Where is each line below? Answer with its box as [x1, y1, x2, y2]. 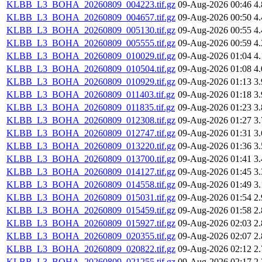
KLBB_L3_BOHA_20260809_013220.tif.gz [6, 141, 175, 151]
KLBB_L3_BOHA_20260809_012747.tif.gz [6, 128, 175, 139]
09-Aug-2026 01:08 [178, 64, 251, 74]
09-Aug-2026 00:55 [178, 25, 251, 36]
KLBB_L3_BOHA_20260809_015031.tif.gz [6, 192, 175, 203]
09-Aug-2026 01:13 [178, 77, 251, 87]
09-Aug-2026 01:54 [178, 192, 251, 203]
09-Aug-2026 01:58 [178, 205, 251, 216]
